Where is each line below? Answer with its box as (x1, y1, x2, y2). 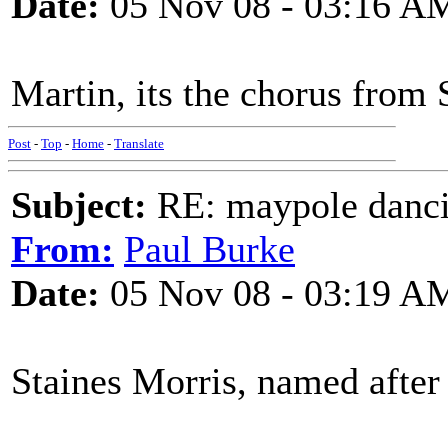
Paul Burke (124, 228, 295, 270)
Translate (114, 136, 164, 151)
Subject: (11, 184, 147, 226)
